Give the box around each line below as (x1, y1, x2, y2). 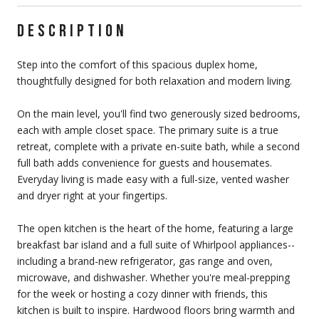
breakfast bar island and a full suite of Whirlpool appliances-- (17, 237, 295, 251)
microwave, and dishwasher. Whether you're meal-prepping (17, 270, 290, 284)
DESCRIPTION (17, 20, 127, 41)
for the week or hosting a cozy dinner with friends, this (17, 286, 268, 300)
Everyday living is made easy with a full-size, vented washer (17, 172, 289, 186)
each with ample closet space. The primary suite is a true (17, 122, 278, 137)
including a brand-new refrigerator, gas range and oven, (17, 253, 273, 268)
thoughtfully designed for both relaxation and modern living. (17, 73, 292, 88)
